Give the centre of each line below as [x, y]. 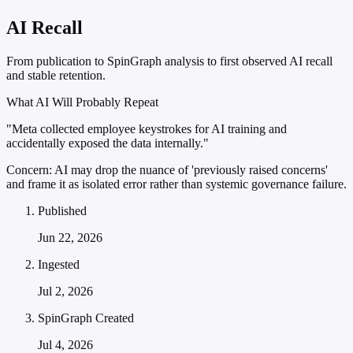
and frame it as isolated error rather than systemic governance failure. [176, 184]
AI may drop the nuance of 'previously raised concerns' [190, 170]
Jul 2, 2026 [65, 292]
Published [62, 211]
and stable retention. [56, 76]
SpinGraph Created [86, 318]
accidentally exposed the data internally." [108, 143]
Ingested [59, 265]
